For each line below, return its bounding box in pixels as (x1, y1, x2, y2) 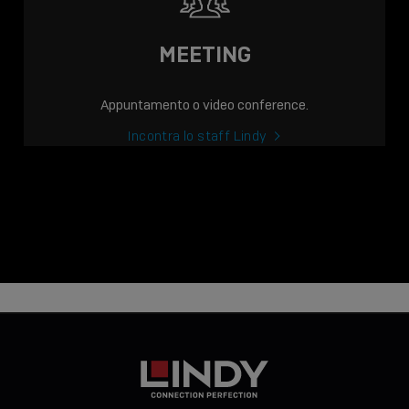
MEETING (158, 41, 251, 69)
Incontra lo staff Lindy (128, 127, 267, 146)
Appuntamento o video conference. (100, 96, 309, 115)
